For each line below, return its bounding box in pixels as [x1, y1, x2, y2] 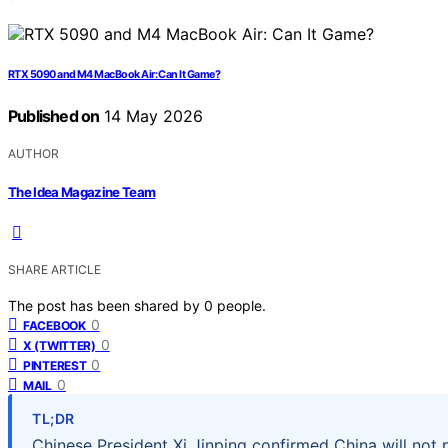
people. [217, 296, 266, 314]
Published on [8, 106, 100, 127]
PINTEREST [23, 357, 87, 373]
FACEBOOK [23, 317, 86, 333]
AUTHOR [8, 146, 59, 162]
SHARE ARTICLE [8, 261, 101, 277]
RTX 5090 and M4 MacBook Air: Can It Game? [8, 68, 221, 82]
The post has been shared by [8, 296, 204, 314]
